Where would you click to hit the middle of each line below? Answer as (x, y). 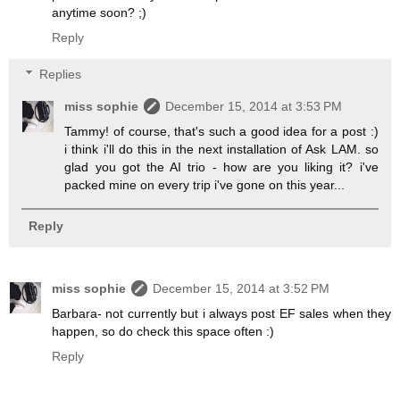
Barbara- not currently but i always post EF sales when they (221, 313)
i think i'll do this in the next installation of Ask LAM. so (221, 150)
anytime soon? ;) (99, 12)
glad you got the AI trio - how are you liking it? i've (221, 167)
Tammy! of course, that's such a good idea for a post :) (221, 132)
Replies (61, 75)
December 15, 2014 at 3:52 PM (241, 288)
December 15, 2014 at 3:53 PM (254, 107)
